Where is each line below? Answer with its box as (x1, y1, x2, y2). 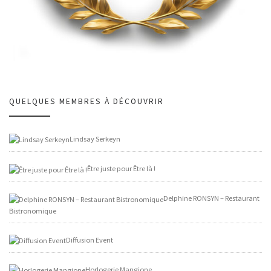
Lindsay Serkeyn (70, 134, 120, 143)
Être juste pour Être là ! (87, 164, 155, 174)
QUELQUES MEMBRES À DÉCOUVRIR (9, 96, 164, 107)
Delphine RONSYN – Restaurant (163, 194, 260, 203)
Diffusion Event (66, 235, 113, 244)
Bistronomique (9, 206, 56, 215)
